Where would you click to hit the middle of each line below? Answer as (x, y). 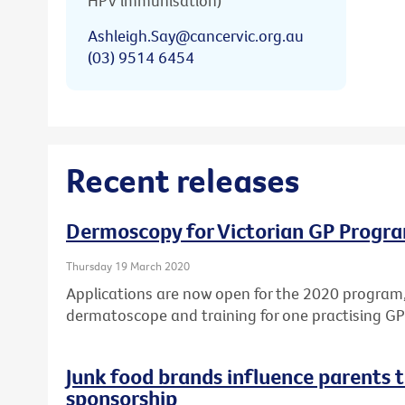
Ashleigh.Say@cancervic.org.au (196, 35)
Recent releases (183, 179)
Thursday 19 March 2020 (128, 266)
